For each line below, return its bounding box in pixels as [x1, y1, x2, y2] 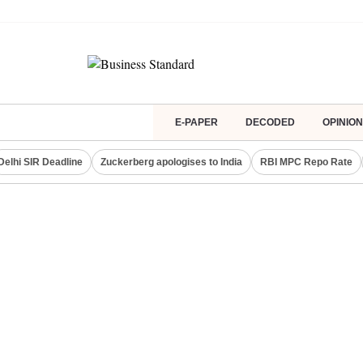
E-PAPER [175, 117, 218, 127]
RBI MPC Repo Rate [260, 156, 352, 168]
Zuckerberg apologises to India [100, 156, 242, 168]
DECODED [246, 117, 295, 127]
